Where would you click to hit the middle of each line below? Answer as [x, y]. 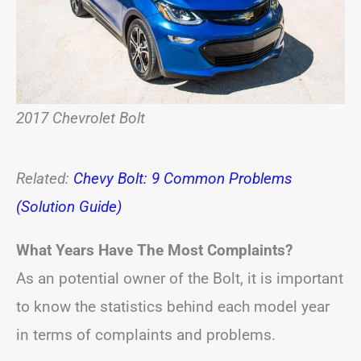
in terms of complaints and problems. [146, 335]
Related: [45, 179]
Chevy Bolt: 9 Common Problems [183, 179]
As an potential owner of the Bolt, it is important [180, 279]
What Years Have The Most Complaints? [154, 251]
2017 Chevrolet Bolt [81, 118]
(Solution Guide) [69, 207]
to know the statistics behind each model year [173, 307]
